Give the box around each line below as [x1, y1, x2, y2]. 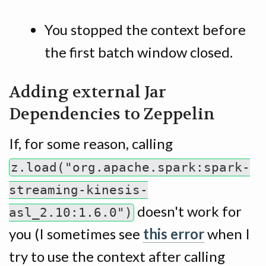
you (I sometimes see [9, 224, 143, 242]
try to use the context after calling [9, 247, 225, 265]
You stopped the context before [45, 20, 246, 38]
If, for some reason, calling [9, 134, 173, 152]
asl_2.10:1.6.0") [9, 205, 132, 220]
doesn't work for [134, 202, 242, 220]
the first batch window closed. [45, 43, 233, 61]
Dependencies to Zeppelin [9, 103, 215, 125]
